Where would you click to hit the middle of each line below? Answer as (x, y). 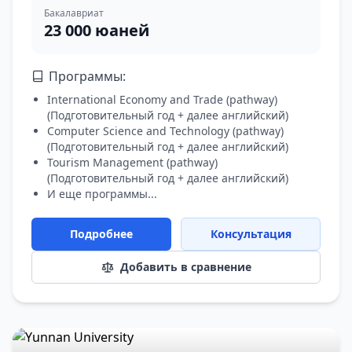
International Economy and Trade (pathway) (162, 99)
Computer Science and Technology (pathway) (165, 131)
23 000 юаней (97, 30)
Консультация (251, 234)
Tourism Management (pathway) (132, 162)
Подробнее (101, 234)
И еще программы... (102, 194)
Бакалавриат (74, 13)
